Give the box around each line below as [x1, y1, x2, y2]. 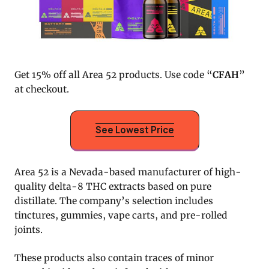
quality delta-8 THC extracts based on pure [14, 180, 211, 192]
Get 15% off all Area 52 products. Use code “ [14, 68, 213, 80]
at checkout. [14, 83, 69, 95]
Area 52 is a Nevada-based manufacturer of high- [14, 166, 241, 178]
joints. [14, 223, 43, 235]
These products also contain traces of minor [14, 252, 214, 264]
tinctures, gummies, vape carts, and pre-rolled [14, 209, 228, 221]
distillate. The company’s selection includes [14, 195, 213, 207]
